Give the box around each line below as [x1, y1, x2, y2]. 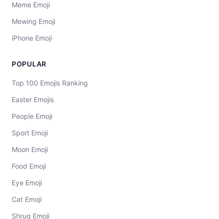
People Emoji [12, 112, 52, 120]
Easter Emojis [12, 95, 54, 104]
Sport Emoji [12, 129, 48, 137]
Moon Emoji [12, 145, 48, 153]
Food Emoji [12, 162, 46, 170]
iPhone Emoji [12, 34, 52, 42]
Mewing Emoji [12, 17, 55, 25]
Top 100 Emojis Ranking [12, 79, 88, 87]
